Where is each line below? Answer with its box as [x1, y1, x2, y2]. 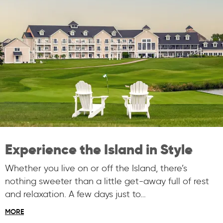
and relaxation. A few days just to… [5, 188, 146, 200]
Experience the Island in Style [5, 140, 193, 158]
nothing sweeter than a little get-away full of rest [5, 175, 209, 187]
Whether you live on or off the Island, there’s [5, 162, 187, 174]
